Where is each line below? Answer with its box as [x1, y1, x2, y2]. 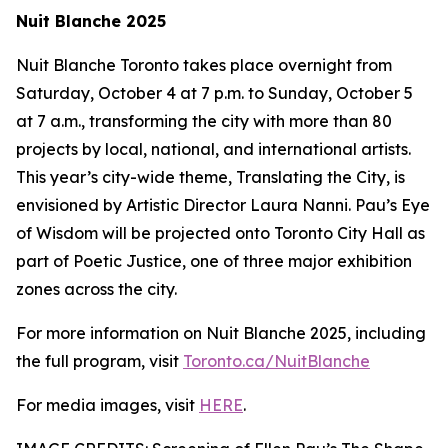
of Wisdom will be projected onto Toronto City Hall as [16, 223, 425, 243]
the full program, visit [16, 351, 183, 371]
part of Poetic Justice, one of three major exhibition [16, 251, 412, 271]
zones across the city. [16, 279, 177, 299]
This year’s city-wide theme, [16, 167, 232, 187]
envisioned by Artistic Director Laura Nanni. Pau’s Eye [16, 195, 430, 215]
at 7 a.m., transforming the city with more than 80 [16, 111, 392, 131]
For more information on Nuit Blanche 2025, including [16, 323, 426, 343]
